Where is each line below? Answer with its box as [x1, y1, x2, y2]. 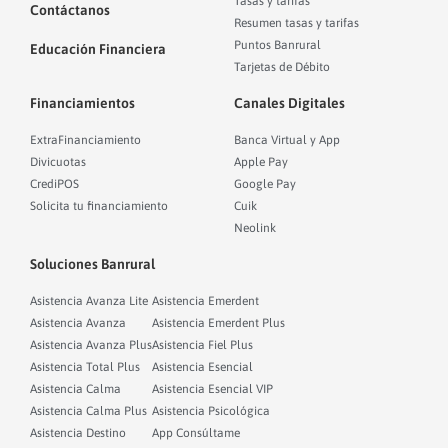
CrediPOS [30, 177, 79, 192]
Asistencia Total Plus [30, 360, 140, 375]
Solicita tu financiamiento [30, 199, 168, 214]
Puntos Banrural [234, 38, 321, 53]
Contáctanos [30, 2, 110, 19]
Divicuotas [30, 155, 86, 170]
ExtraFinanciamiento [30, 133, 141, 148]
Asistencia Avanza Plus [30, 338, 152, 353]
